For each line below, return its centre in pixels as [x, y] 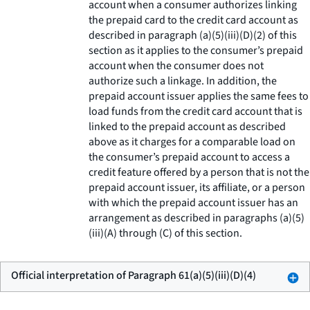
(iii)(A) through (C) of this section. [165, 233]
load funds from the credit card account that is [195, 111]
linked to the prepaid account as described [187, 127]
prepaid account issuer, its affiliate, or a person [197, 188]
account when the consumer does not [176, 66]
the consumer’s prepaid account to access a [189, 157]
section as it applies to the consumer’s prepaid [196, 51]
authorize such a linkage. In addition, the [183, 81]
